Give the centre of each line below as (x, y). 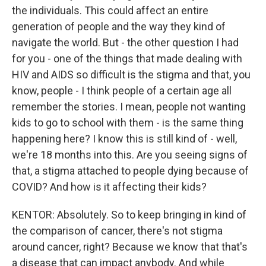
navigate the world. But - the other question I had (125, 42)
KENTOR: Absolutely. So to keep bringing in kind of (129, 215)
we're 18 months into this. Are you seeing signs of (130, 155)
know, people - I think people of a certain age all (122, 91)
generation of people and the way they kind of (119, 26)
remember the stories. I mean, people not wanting (129, 107)
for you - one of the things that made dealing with (127, 58)
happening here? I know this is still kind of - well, (124, 139)
